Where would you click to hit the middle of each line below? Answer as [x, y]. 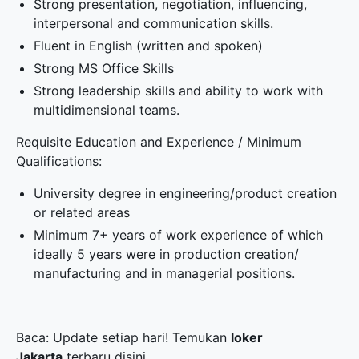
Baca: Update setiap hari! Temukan [123, 337]
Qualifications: [59, 161]
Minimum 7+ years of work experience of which [179, 235]
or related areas [82, 212]
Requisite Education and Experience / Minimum [159, 142]
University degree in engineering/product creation [186, 193]
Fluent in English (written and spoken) [149, 46]
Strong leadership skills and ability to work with [179, 91]
